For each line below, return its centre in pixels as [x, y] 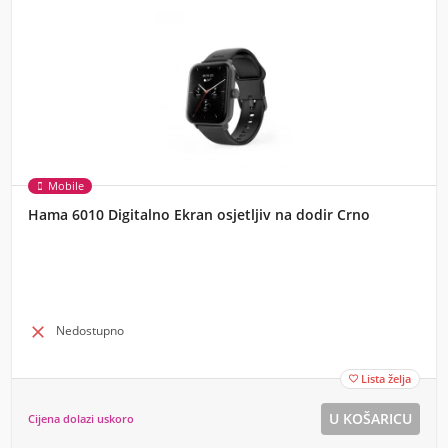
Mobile [66, 185]
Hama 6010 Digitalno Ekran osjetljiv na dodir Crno [199, 214]
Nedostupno [90, 330]
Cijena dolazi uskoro [81, 418]
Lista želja [386, 378]
